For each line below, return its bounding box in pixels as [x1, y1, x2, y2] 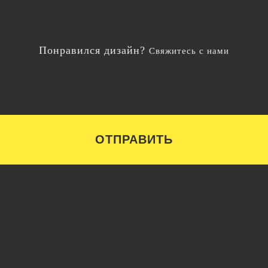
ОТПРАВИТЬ [95, 133, 173, 146]
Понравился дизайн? [39, 44, 145, 56]
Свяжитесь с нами [149, 46, 229, 56]
